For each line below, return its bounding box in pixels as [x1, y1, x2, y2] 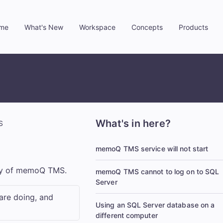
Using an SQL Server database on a [96, 201, 215, 210]
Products [179, 22, 208, 31]
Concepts [131, 22, 163, 31]
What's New [24, 22, 63, 31]
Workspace [79, 22, 115, 31]
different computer [96, 211, 158, 220]
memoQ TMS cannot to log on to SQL [96, 167, 220, 176]
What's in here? [96, 117, 171, 130]
